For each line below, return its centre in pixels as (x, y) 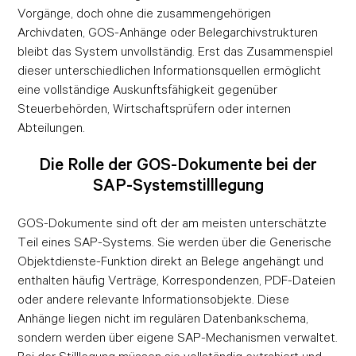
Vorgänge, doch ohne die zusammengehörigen (145, 13)
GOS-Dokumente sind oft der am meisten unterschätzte (172, 223)
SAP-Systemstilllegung (178, 185)
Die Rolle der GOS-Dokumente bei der (178, 164)
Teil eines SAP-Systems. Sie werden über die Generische (175, 242)
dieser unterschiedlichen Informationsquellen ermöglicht (170, 70)
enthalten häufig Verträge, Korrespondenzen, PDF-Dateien (177, 280)
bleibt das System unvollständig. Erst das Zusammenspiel (176, 51)
